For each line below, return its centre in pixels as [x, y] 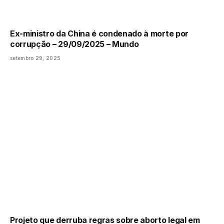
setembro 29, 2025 [35, 58]
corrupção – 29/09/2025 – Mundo [74, 44]
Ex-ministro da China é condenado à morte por [99, 34]
